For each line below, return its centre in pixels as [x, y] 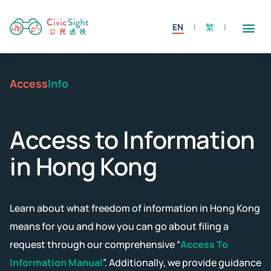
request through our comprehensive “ [95, 244]
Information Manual [56, 263]
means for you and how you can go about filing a [119, 226]
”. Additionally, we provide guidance [182, 263]
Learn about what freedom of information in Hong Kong [135, 208]
